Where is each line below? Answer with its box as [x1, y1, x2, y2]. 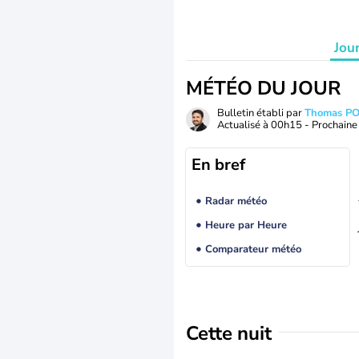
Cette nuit [186, 321, 272, 346]
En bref [192, 154, 245, 175]
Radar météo [204, 194, 267, 209]
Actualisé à [217, 118, 271, 132]
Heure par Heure [204, 218, 287, 233]
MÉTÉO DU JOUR [186, 75, 341, 101]
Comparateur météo [204, 242, 301, 257]
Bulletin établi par [217, 106, 305, 120]
